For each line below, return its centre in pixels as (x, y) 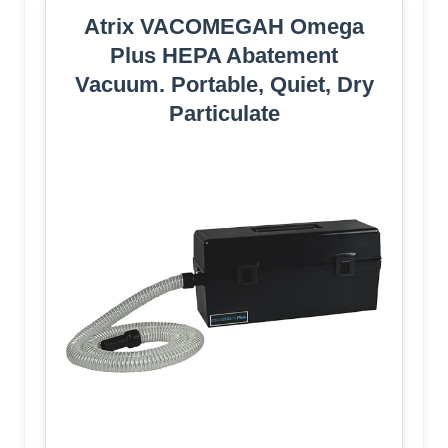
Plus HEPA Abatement (224, 56)
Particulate (224, 114)
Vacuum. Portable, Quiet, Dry (224, 85)
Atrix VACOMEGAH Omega (224, 27)
